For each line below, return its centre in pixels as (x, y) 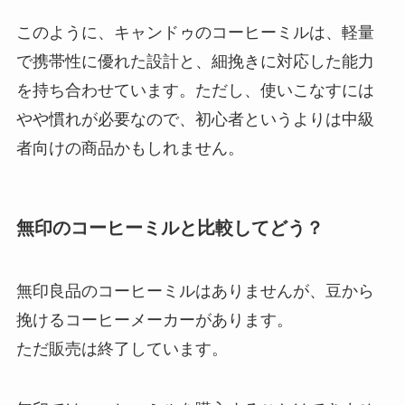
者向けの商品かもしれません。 (130, 148)
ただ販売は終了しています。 (122, 348)
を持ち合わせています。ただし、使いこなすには (195, 90)
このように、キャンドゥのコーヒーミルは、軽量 (195, 32)
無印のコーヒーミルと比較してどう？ (170, 228)
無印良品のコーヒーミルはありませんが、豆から (195, 291)
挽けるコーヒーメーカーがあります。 (154, 320)
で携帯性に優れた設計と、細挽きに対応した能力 (195, 61)
